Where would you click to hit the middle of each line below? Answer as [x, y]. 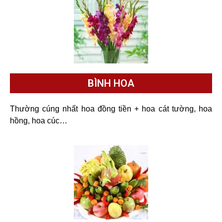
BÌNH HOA [111, 83]
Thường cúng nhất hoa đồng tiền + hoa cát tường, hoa [111, 109]
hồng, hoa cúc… [39, 120]
